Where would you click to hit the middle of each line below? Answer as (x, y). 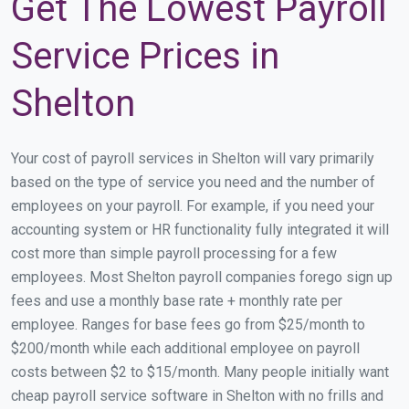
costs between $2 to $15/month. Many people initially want (200, 372)
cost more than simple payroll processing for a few (174, 253)
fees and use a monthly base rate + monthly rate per (177, 300)
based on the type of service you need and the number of (193, 182)
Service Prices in (145, 56)
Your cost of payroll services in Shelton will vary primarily (193, 158)
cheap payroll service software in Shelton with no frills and (197, 395)
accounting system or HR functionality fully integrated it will (200, 229)
